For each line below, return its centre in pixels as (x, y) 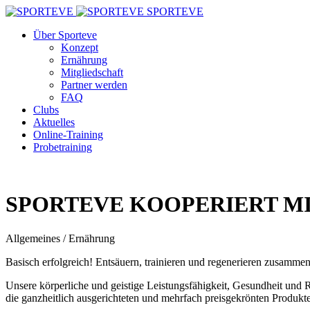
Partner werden (94, 85)
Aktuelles (54, 122)
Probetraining (63, 147)
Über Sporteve (65, 35)
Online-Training (68, 135)
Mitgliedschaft (92, 72)
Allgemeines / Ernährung (60, 238)
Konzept (80, 47)
